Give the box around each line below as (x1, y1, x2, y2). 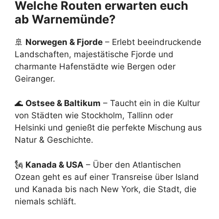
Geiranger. (15, 73, 55, 84)
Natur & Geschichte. (15, 135, 93, 145)
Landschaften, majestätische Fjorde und (15, 49, 174, 59)
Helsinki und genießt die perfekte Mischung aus (15, 123, 202, 133)
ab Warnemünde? (15, 12, 116, 26)
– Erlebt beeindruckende (103, 37, 201, 47)
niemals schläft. (15, 196, 76, 206)
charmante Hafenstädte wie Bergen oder (15, 61, 175, 71)
